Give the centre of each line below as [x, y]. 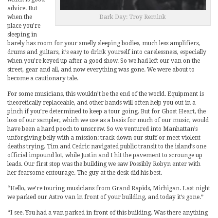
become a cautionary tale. [43, 79]
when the [20, 17]
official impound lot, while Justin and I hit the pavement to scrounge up [105, 155]
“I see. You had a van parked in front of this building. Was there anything [108, 213]
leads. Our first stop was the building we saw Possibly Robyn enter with [104, 164]
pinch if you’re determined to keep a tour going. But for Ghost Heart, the [107, 112]
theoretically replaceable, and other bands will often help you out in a [101, 103]
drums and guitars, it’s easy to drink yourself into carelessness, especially [107, 52]
